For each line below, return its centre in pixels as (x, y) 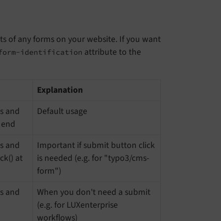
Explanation (60, 90)
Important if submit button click (96, 146)
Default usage (62, 111)
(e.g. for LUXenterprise (77, 205)
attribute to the (112, 52)
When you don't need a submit (94, 192)
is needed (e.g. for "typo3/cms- (93, 158)
